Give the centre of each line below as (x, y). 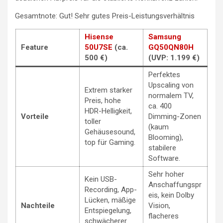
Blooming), (166, 138)
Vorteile (35, 117)
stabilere (162, 148)
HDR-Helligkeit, (108, 111)
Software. (164, 159)
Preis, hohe (103, 101)
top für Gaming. (110, 143)
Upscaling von (171, 85)
